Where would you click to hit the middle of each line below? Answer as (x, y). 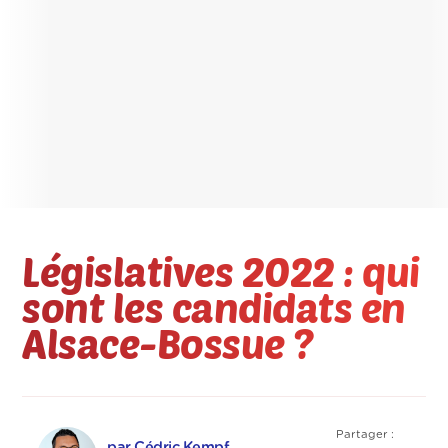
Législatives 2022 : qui (221, 271)
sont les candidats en (214, 307)
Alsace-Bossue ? (168, 343)
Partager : (365, 435)
